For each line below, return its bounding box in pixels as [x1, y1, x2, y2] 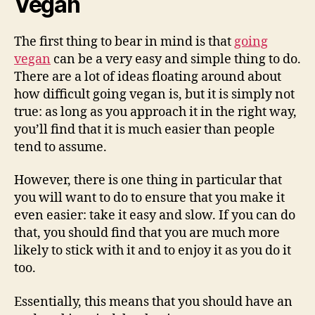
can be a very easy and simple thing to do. [51, 51, 301, 67]
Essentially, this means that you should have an [14, 293, 292, 310]
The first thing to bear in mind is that [14, 33, 234, 50]
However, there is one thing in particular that [14, 172, 282, 188]
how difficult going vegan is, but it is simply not [14, 86, 295, 103]
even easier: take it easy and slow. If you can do [14, 207, 295, 224]
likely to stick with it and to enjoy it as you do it [14, 243, 291, 259]
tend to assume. [14, 139, 107, 155]
